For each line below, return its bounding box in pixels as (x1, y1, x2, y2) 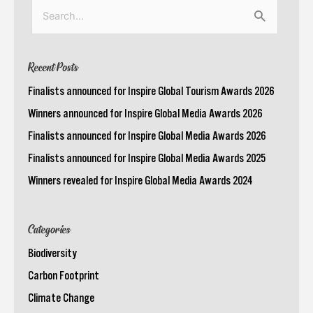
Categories (28, 223, 71, 238)
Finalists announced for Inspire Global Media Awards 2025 (28, 151, 265, 164)
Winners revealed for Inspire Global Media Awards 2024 (28, 173, 252, 187)
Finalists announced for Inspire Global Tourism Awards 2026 (28, 84, 274, 97)
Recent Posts (28, 60, 78, 75)
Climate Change (28, 291, 94, 305)
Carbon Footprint (28, 269, 99, 282)
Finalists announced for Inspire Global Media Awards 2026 (28, 129, 265, 142)
